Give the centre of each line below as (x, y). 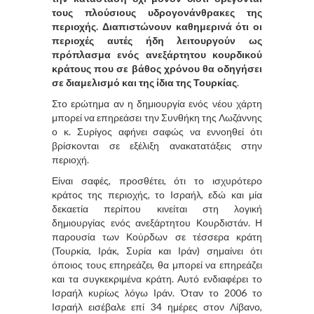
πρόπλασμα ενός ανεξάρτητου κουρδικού (157, 54)
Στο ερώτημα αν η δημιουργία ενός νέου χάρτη (157, 103)
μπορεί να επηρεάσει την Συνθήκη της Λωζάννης (157, 117)
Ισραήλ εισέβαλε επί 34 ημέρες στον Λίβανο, (157, 306)
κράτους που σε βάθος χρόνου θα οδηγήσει (157, 68)
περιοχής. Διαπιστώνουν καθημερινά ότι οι (157, 26)
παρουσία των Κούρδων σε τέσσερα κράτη (157, 236)
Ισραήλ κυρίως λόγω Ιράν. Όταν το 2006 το (157, 292)
